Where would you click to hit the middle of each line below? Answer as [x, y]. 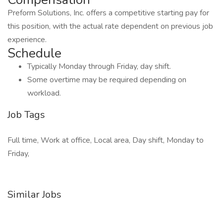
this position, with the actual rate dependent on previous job [110, 26]
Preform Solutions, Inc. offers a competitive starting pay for [108, 13]
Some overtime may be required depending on [107, 80]
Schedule [34, 53]
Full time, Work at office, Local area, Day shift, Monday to [106, 140]
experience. [27, 40]
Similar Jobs [34, 194]
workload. [44, 93]
